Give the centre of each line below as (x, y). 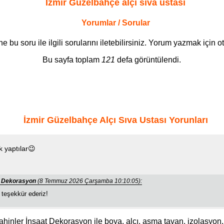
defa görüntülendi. (148, 59)
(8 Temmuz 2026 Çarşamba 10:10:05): (89, 181)
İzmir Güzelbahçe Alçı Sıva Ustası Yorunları (115, 120)
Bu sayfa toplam (72, 59)
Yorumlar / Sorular (115, 23)
